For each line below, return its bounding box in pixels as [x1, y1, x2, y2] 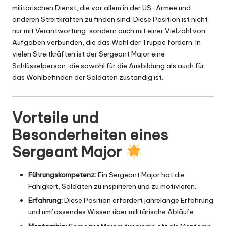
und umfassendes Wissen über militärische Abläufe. [28, 207, 195, 217]
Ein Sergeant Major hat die [96, 170, 185, 180]
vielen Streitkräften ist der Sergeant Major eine [12, 49, 165, 59]
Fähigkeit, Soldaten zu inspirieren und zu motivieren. [28, 182, 196, 191]
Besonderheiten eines [12, 126, 168, 145]
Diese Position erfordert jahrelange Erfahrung [63, 196, 213, 205]
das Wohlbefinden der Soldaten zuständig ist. [12, 73, 163, 82]
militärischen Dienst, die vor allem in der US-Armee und [12, 3, 191, 13]
